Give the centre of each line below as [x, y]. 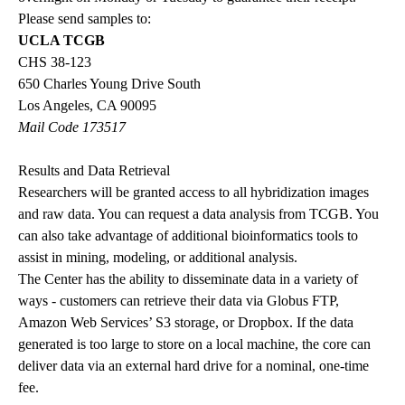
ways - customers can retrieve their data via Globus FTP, [179, 301]
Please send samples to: [85, 19]
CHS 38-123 [55, 62]
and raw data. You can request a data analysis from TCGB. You [198, 214]
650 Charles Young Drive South [109, 84]
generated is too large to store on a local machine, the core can [194, 344]
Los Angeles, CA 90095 [87, 106]
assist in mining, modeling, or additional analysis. [158, 258]
